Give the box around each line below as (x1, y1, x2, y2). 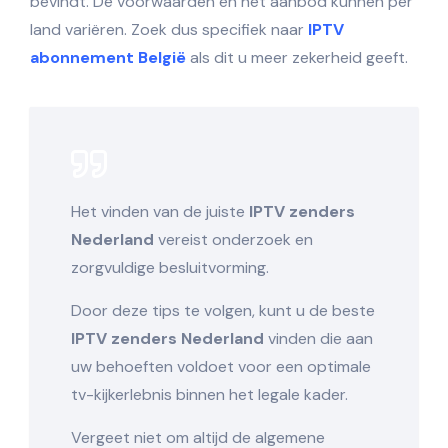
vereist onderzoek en (154, 228, 313, 250)
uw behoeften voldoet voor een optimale (71, 355, 371, 377)
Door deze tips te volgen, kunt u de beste (71, 299, 375, 321)
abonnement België (30, 46, 186, 68)
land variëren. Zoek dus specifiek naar (30, 18, 308, 40)
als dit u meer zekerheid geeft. (186, 46, 408, 68)
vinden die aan (264, 327, 373, 349)
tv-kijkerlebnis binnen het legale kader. (71, 383, 348, 405)
